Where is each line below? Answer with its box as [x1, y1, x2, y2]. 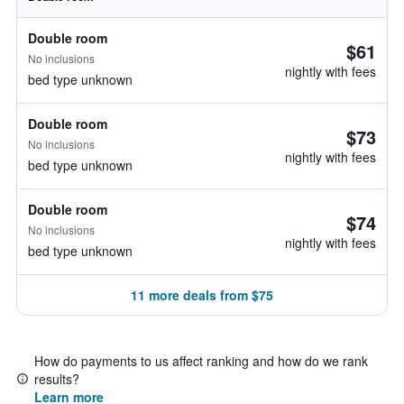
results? [34, 370, 79, 388]
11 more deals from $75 [131, 286, 273, 304]
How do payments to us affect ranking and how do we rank [34, 352, 368, 370]
